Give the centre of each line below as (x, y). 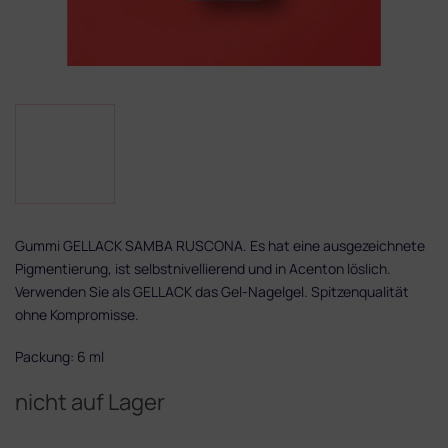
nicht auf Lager (90, 401)
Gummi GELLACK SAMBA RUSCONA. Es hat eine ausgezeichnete (220, 245)
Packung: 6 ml (59, 356)
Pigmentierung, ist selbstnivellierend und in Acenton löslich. (203, 268)
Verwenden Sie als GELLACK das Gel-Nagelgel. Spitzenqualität (212, 291)
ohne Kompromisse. (77, 314)
